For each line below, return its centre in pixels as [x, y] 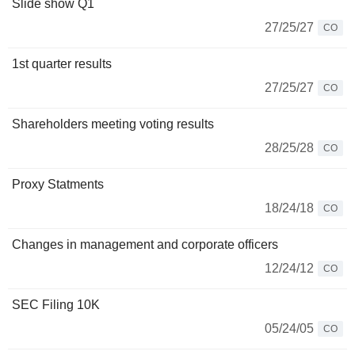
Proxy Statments [58, 184]
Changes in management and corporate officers [145, 244]
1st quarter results [62, 64]
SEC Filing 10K [56, 305]
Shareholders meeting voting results [113, 124]
